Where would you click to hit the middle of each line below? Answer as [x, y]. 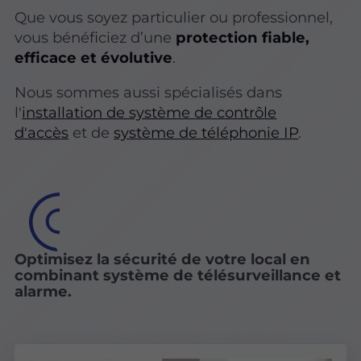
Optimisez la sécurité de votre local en [163, 259]
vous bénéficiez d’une [95, 38]
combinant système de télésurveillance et [178, 275]
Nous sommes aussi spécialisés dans [149, 93]
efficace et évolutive [94, 58]
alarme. [44, 291]
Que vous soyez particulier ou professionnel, [174, 18]
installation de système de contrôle [149, 113]
